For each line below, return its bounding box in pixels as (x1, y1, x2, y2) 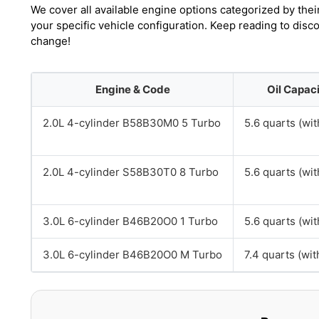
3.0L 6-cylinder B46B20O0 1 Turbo (43, 214, 218, 228)
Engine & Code (95, 83, 170, 96)
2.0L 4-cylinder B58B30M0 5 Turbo (43, 116, 221, 130)
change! (31, 34, 70, 48)
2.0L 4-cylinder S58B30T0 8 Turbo (43, 165, 219, 179)
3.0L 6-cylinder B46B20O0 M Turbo (43, 248, 222, 261)
